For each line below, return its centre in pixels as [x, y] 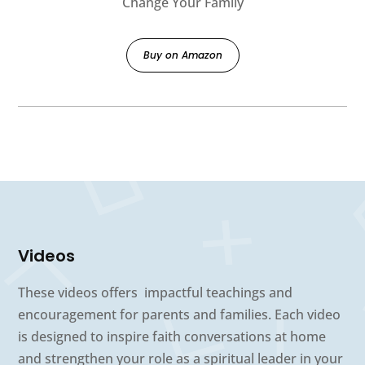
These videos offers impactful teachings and [156, 292]
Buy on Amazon [182, 55]
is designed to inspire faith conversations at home [172, 336]
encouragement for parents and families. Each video [180, 314]
